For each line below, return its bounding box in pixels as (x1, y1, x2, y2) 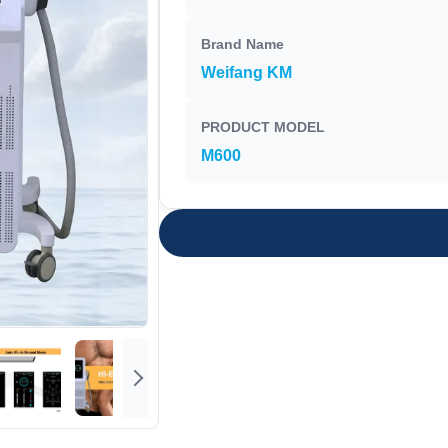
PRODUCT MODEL (200, 119, 325, 135)
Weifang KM (200, 64, 292, 81)
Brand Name (200, 36, 284, 52)
